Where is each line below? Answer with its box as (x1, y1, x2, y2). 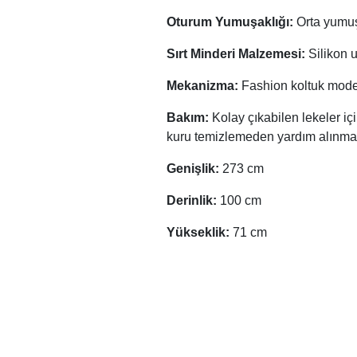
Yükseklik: (167, 225, 233, 239)
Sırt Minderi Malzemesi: (167, 46, 308, 61)
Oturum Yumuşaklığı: (167, 14, 296, 29)
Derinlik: (167, 193, 220, 207)
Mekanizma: (167, 78, 241, 92)
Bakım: (167, 110, 212, 124)
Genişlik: (167, 161, 222, 175)
